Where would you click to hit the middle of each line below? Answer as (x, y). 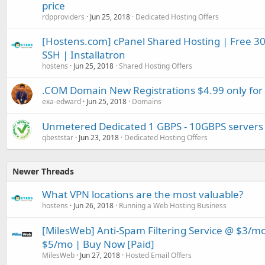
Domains (147, 101)
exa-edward (62, 101)
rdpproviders (63, 17)
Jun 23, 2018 (99, 137)
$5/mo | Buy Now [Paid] (98, 244)
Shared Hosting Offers (156, 66)
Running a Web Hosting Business (173, 205)
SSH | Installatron (84, 54)
